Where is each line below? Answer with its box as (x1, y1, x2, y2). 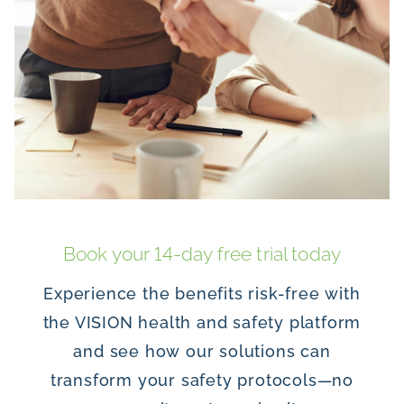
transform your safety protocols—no (50, 371, 354, 390)
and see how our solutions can (73, 342, 331, 362)
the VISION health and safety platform (42, 313, 362, 333)
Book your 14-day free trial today (62, 243, 342, 266)
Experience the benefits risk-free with (43, 284, 361, 304)
